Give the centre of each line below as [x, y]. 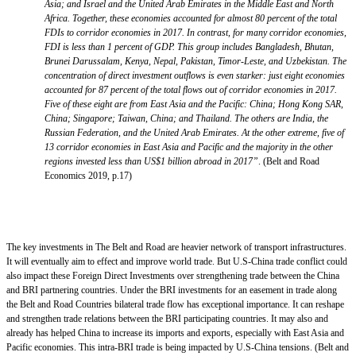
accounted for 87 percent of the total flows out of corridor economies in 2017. [191, 89]
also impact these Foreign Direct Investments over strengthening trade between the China [173, 275]
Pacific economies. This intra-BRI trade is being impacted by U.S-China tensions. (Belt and [178, 347]
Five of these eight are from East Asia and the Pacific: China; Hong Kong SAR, [194, 104]
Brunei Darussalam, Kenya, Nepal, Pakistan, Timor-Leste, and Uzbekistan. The [195, 61]
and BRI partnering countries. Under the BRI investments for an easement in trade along [172, 290]
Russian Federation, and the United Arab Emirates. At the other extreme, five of [194, 132]
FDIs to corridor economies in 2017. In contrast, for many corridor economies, [195, 32]
